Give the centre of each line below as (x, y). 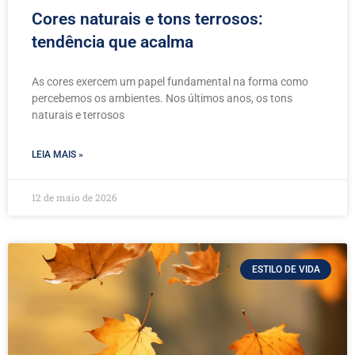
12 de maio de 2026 (74, 197)
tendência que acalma (115, 42)
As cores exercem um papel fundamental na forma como (170, 81)
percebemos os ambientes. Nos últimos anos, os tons (162, 98)
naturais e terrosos (78, 115)
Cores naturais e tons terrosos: (147, 19)
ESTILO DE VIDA (286, 270)
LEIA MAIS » (57, 154)
